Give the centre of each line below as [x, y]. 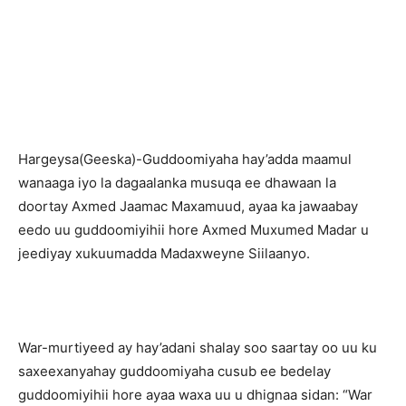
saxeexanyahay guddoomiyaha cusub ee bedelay [174, 371]
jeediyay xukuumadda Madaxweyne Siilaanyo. [164, 253]
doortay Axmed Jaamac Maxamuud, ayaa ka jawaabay [188, 206]
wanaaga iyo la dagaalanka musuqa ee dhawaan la [177, 183]
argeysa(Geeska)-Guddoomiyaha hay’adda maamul [190, 159]
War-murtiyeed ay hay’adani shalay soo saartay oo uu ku [198, 348]
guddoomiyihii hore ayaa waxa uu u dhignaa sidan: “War [195, 395]
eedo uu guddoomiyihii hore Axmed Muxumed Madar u [193, 230]
